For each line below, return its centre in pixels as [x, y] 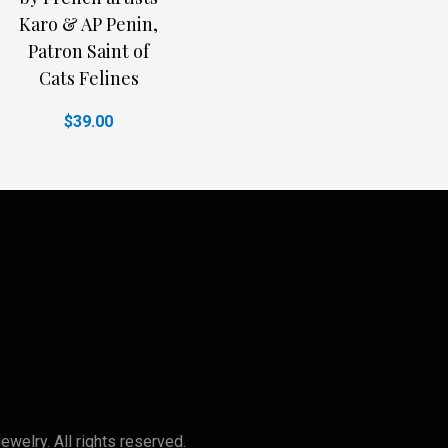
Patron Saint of [88, 51]
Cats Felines [88, 78]
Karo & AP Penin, [88, 24]
